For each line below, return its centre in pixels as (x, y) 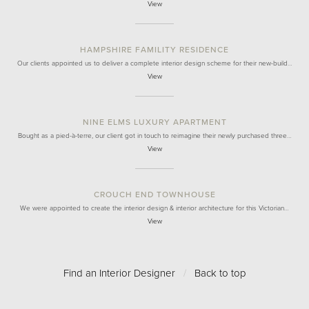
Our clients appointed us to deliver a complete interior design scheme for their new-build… (154, 63)
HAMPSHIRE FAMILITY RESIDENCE (154, 50)
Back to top (220, 273)
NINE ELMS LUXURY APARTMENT (154, 122)
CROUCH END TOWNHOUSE (154, 195)
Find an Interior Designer (119, 273)
